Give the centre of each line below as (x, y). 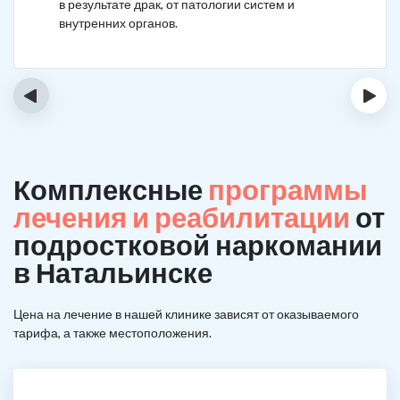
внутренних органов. (118, 23)
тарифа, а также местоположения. (112, 333)
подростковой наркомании (198, 245)
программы (287, 189)
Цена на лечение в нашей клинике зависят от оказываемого (186, 314)
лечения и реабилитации (182, 217)
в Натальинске (113, 272)
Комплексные (111, 189)
